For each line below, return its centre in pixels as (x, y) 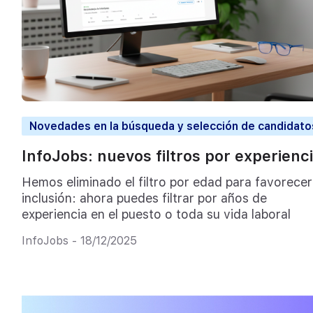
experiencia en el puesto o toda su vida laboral (156, 214)
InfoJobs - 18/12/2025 (79, 241)
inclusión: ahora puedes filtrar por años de (144, 198)
